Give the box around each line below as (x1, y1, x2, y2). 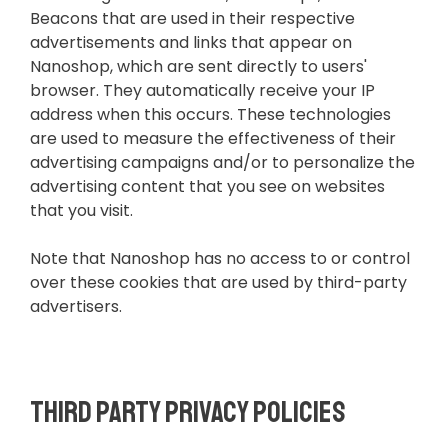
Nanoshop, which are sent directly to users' (30, 55, 367, 79)
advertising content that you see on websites (30, 175, 385, 199)
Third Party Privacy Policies (30, 393, 346, 432)
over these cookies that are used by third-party (30, 271, 407, 295)
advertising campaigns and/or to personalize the (30, 151, 415, 175)
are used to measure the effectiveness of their (30, 127, 396, 151)
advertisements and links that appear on (30, 31, 352, 55)
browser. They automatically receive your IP (30, 79, 375, 103)
